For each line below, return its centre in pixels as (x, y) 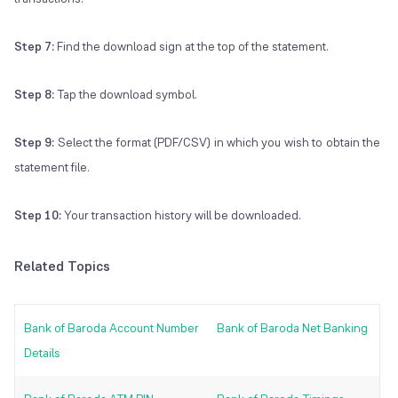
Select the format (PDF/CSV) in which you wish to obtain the (218, 143)
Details (42, 353)
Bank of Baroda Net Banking (292, 328)
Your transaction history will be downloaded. (183, 215)
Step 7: (36, 47)
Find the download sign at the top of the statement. (193, 47)
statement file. (52, 167)
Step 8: (36, 95)
